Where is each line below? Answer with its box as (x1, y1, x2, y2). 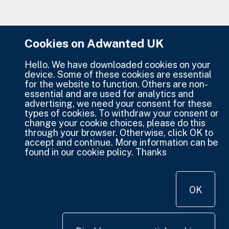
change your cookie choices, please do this (25, 118, 205, 129)
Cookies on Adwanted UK (25, 36, 164, 51)
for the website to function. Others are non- (25, 79, 208, 90)
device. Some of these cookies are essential (25, 69, 212, 80)
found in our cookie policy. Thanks (25, 147, 167, 158)
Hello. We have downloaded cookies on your (25, 59, 211, 71)
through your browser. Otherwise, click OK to (25, 127, 213, 139)
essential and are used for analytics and (25, 88, 194, 100)
